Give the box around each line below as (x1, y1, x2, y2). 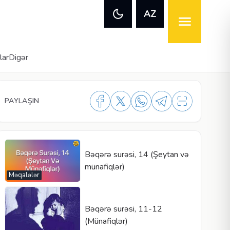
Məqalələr (9, 170, 40, 180)
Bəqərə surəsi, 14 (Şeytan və (84, 149, 189, 160)
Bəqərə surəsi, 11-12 (84, 203, 162, 215)
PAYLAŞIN (5, 96, 40, 106)
